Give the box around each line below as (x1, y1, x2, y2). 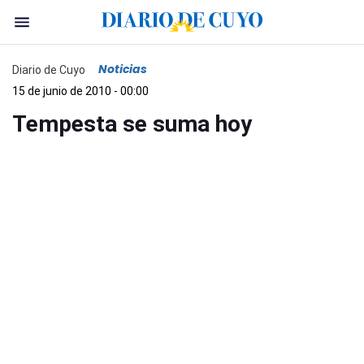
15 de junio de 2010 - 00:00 (12, 84, 149, 97)
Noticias (98, 61, 147, 77)
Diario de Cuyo (12, 63, 85, 76)
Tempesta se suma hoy (12, 110, 252, 137)
